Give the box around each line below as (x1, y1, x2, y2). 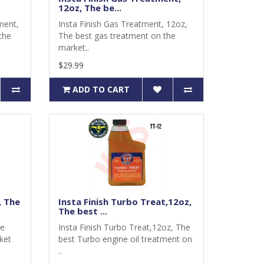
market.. (58, 42, 90, 53)
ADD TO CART (72, 84, 130, 95)
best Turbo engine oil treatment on (58, 233, 193, 245)
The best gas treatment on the (58, 30, 176, 41)
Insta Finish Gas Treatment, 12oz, (58, 18, 188, 29)
